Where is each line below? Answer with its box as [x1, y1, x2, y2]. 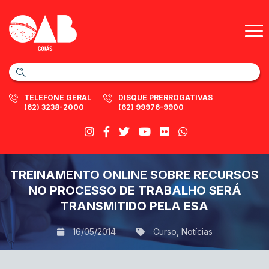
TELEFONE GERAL [24, 93, 91, 102]
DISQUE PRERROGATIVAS [118, 93, 213, 102]
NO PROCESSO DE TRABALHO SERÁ [28, 183, 241, 198]
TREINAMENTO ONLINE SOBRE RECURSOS [10, 168, 259, 182]
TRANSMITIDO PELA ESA [61, 199, 208, 213]
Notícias [181, 226, 213, 237]
